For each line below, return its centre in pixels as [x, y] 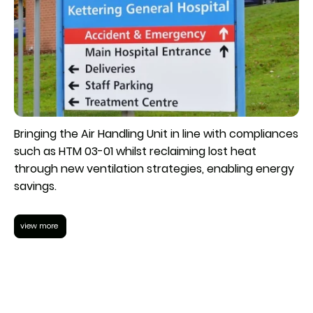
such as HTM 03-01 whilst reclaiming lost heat [135, 151]
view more [40, 226]
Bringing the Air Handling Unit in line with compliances [156, 133]
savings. [35, 186]
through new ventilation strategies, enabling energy [154, 168]
